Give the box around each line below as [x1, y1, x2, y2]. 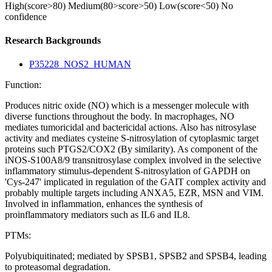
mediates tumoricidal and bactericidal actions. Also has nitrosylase [5, 122, 256, 133]
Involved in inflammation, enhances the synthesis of [5, 199, 203, 209]
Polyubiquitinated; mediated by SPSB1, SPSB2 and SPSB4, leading [5, 251, 267, 262]
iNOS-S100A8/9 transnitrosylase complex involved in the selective [5, 155, 261, 166]
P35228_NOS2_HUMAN [29, 59, 131, 70]
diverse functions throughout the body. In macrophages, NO [5, 111, 234, 122]
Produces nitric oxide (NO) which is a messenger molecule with [5, 100, 249, 111]
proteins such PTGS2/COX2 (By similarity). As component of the [5, 144, 257, 155]
